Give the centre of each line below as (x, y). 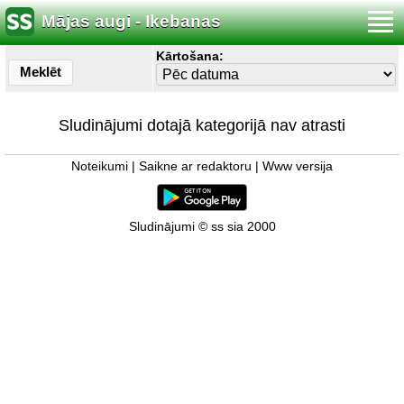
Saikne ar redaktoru (195, 166)
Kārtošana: (190, 56)
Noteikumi (100, 166)
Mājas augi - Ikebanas (131, 22)
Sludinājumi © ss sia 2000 (202, 227)
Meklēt (41, 72)
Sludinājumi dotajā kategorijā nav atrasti (202, 125)
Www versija (298, 166)
